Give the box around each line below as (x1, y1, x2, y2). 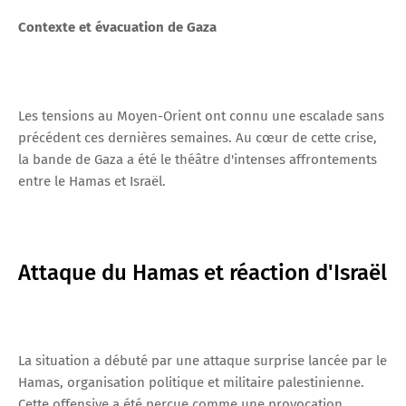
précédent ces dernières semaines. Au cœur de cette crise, (18, 129, 377, 146)
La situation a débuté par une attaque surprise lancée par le (18, 352, 387, 369)
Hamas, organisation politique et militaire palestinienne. (18, 373, 364, 391)
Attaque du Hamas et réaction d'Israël (18, 259, 387, 285)
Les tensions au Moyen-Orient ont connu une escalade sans (18, 107, 384, 124)
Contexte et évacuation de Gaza (18, 18, 217, 35)
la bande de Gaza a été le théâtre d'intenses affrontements (18, 150, 377, 168)
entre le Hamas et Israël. (18, 172, 166, 189)
